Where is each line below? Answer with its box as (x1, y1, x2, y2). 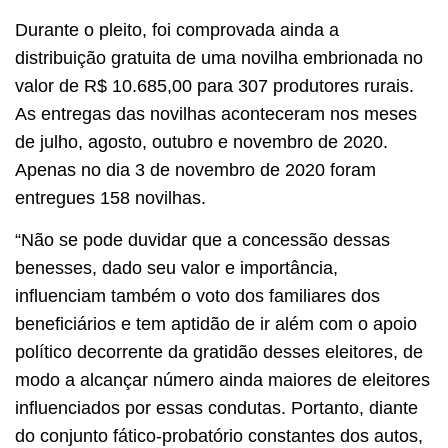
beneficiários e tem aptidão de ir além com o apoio (15, 314, 417, 335)
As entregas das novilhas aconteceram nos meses (15, 103, 417, 124)
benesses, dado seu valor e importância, (15, 258, 338, 279)
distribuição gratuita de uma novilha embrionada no (15, 47, 423, 68)
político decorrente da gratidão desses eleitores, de (15, 342, 423, 363)
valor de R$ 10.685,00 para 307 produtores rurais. (15, 75, 414, 96)
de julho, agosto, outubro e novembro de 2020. (15, 131, 388, 152)
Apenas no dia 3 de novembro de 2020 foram (15, 159, 376, 180)
